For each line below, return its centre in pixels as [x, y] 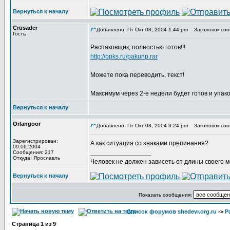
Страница [26, 224]
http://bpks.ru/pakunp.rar [124, 56]
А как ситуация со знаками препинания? [149, 143]
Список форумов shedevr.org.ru [172, 212]
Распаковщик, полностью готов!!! [138, 47]
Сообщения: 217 [33, 152]
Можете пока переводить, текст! [137, 75]
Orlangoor [27, 124]
